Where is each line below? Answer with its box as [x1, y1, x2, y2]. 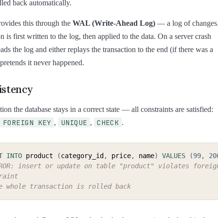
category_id [61, 152, 104, 160]
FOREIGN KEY [3, 118, 51, 127]
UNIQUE [61, 118, 87, 127]
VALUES [162, 152, 185, 160]
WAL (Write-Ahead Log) [73, 18, 155, 27]
